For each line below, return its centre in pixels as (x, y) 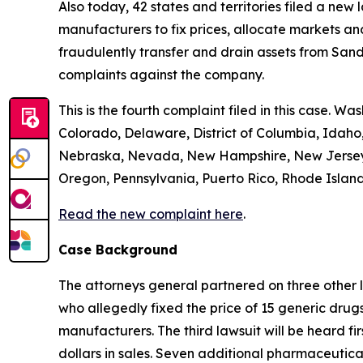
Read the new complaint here (151, 214)
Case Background (118, 250)
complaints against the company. (161, 75)
